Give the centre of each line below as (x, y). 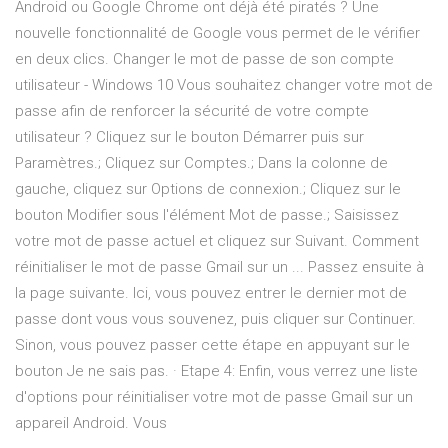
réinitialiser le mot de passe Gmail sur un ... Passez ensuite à (219, 267)
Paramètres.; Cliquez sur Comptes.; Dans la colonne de (201, 163)
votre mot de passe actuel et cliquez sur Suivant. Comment (217, 241)
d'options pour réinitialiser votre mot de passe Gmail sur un (214, 397)
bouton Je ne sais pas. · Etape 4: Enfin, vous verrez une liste (216, 371)
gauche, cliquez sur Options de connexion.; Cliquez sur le (208, 189)
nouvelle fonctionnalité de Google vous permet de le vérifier (217, 33)
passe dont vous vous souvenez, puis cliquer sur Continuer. (215, 319)
